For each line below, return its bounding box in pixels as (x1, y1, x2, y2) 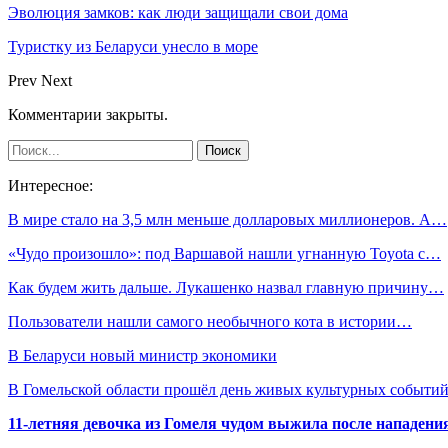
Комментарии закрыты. (8, 106, 168, 124)
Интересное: (8, 177, 93, 195)
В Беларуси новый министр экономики (8, 347, 277, 365)
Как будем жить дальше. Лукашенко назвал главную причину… (8, 279, 444, 297)
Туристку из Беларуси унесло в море (8, 38, 258, 56)
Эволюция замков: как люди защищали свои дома (8, 4, 348, 22)
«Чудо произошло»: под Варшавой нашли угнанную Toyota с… (8, 245, 441, 263)
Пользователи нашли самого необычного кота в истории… (8, 313, 412, 331)
